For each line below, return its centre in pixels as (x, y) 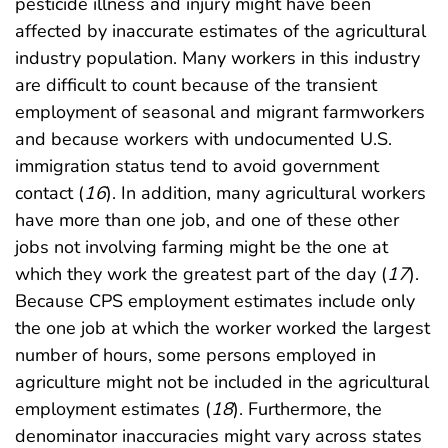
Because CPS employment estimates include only (215, 300)
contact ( (49, 192)
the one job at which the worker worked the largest (222, 327)
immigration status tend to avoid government (197, 165)
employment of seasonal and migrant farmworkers (220, 111)
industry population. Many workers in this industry (217, 57)
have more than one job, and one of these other (207, 219)
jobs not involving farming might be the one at (201, 246)
